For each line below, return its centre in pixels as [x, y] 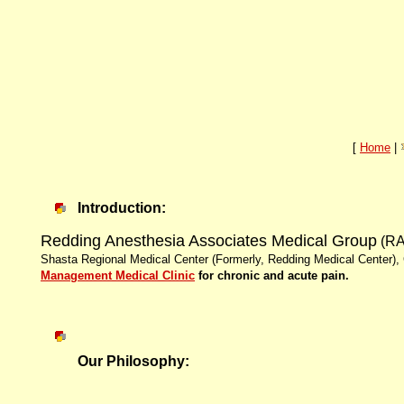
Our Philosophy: [133, 361]
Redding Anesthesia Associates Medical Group [209, 240]
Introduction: [122, 207]
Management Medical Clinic [118, 275]
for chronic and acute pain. [272, 275]
